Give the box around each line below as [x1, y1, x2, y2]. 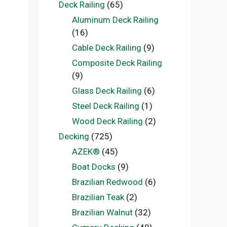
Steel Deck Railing [71, 101, 139, 111]
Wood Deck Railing [71, 116, 143, 126]
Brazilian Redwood [71, 177, 143, 187]
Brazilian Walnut [71, 207, 133, 217]
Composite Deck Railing [71, 58, 162, 68]
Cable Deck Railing [71, 43, 141, 53]
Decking [59, 131, 89, 141]
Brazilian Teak [71, 192, 124, 202]
